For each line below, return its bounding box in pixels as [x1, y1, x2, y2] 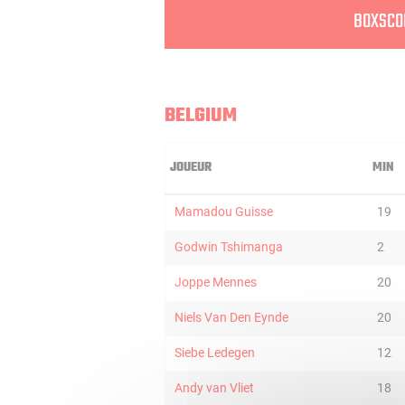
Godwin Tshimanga [174, 240, 283, 254]
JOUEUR [170, 157, 212, 178]
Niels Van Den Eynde [174, 310, 288, 325]
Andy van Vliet [174, 381, 254, 395]
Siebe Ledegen [174, 345, 255, 360]
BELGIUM [165, 100, 237, 131]
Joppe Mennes [174, 275, 257, 289]
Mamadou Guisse [174, 204, 273, 219]
